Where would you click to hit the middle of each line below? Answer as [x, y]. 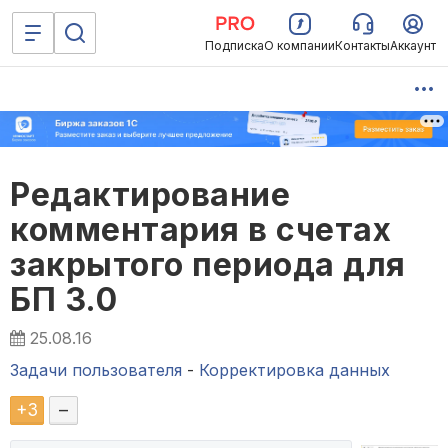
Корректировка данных [294, 370]
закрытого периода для [208, 265]
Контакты [362, 45]
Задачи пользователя [96, 370]
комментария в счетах [200, 230]
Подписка [234, 45]
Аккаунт [413, 45]
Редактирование [150, 195]
